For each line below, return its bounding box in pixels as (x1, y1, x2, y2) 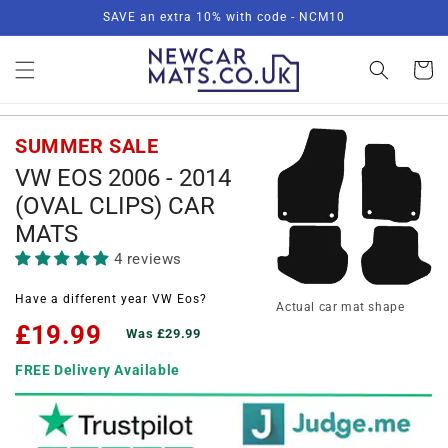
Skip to (29, 4, 83, 23)
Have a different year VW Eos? (15, 291, 207, 306)
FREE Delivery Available (15, 362, 180, 379)
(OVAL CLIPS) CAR (15, 192, 215, 221)
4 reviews (113, 250, 183, 269)
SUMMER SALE (15, 134, 159, 159)
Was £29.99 (126, 326, 201, 342)
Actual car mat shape (276, 300, 405, 315)
